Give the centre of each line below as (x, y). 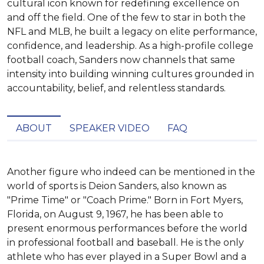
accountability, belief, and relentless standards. (116, 88)
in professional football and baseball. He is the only (126, 242)
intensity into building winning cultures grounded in (131, 74)
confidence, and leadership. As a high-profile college (130, 46)
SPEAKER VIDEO (110, 128)
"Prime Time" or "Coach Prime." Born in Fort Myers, (125, 200)
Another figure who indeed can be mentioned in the (131, 172)
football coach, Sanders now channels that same (121, 60)
